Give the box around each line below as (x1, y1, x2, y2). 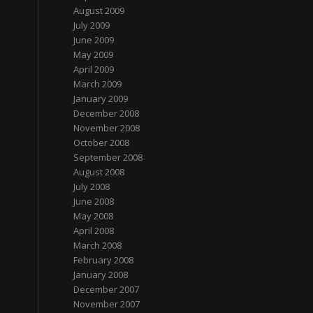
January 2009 (73, 92, 129, 105)
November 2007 (73, 298, 140, 310)
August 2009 (73, 4, 125, 17)
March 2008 (73, 239, 122, 252)
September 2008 (73, 151, 143, 163)
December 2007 (73, 283, 140, 296)
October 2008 (73, 136, 130, 149)
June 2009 (73, 34, 115, 46)
